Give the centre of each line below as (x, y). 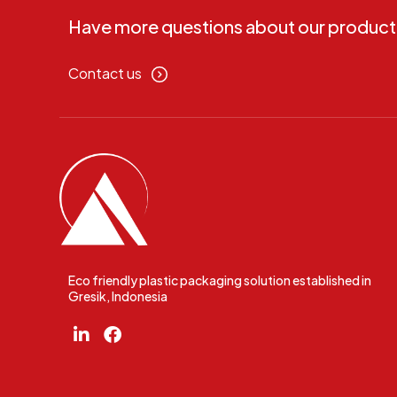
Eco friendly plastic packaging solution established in (220, 280)
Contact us (105, 74)
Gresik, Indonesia (118, 296)
